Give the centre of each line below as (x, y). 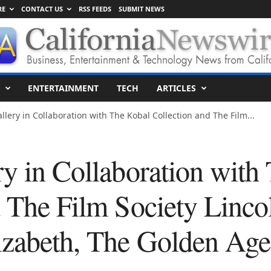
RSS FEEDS (95, 9)
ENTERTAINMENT (63, 88)
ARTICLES (176, 88)
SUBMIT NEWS (141, 9)
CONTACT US (42, 9)
